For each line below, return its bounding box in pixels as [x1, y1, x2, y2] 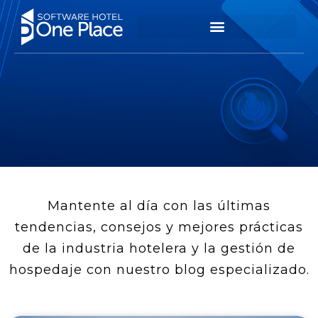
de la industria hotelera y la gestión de [23, 241, 295, 256]
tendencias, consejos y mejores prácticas [15, 219, 303, 235]
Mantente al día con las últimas [48, 198, 270, 214]
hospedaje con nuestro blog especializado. [9, 262, 309, 278]
